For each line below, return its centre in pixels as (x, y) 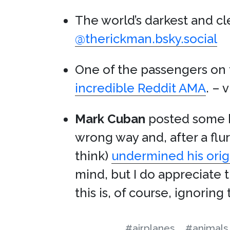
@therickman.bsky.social (146, 39)
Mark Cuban (110, 119)
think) (93, 156)
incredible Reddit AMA (140, 88)
